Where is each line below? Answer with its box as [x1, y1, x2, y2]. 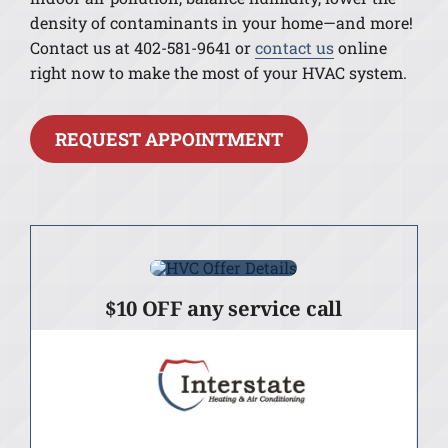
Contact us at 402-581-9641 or [29, 37, 255, 59]
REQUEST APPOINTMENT [55, 126, 284, 151]
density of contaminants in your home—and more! [29, 12, 413, 34]
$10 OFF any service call [104, 293, 342, 322]
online [333, 37, 387, 59]
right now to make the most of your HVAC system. [29, 62, 407, 84]
